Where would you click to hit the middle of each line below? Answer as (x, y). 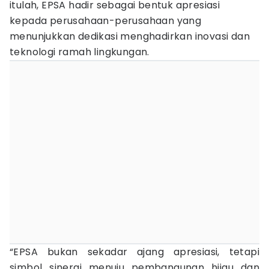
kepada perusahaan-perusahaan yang (106, 21)
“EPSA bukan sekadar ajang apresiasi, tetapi (134, 252)
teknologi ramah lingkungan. (80, 52)
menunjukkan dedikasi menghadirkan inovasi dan (130, 36)
